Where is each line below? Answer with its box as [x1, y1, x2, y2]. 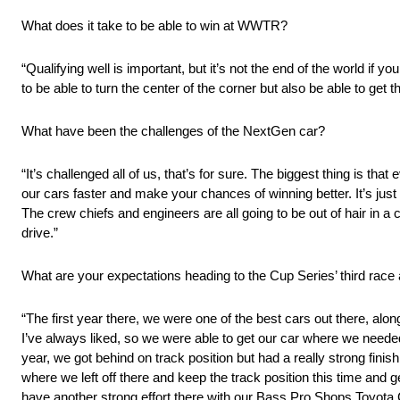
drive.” [21, 225, 58, 241]
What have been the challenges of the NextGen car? [21, 123, 325, 139]
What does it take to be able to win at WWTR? [21, 18, 287, 34]
